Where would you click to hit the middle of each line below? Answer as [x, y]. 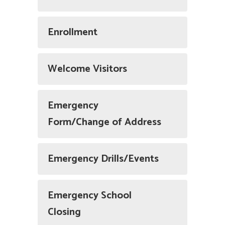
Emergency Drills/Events [103, 159]
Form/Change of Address [104, 122]
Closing [64, 212]
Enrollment [73, 32]
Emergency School [90, 196]
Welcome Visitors [87, 69]
